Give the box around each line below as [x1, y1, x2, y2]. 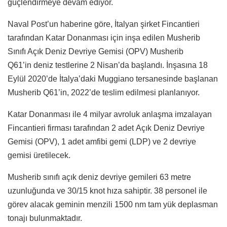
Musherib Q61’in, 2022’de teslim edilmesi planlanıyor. [8, 88, 202, 97]
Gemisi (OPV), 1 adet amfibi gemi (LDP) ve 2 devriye [8, 137, 196, 146]
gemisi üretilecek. [8, 151, 72, 160]
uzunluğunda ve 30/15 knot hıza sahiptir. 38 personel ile [8, 186, 207, 196]
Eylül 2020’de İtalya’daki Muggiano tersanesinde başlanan [8, 74, 218, 84]
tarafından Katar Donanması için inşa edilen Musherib [8, 33, 200, 43]
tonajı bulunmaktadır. [8, 214, 84, 223]
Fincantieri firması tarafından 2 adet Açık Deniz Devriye [8, 124, 205, 133]
